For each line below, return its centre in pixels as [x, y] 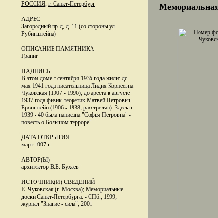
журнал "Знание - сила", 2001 [57, 204]
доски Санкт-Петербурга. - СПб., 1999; [69, 197]
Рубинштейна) [38, 34]
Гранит [29, 56]
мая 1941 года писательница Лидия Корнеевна [77, 86]
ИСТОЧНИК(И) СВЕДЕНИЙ [58, 182]
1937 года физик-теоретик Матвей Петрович [76, 100]
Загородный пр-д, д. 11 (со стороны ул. [69, 26]
